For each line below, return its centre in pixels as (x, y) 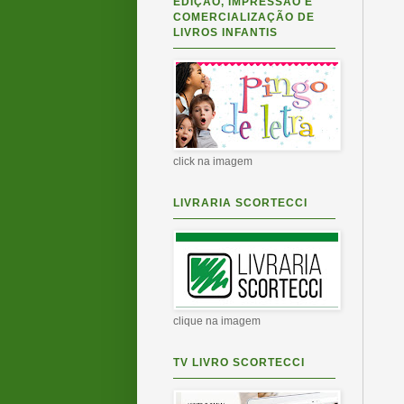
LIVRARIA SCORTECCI (240, 203)
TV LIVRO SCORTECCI (239, 363)
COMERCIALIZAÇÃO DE (244, 17)
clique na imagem (217, 321)
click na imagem (213, 161)
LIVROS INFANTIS (225, 32)
